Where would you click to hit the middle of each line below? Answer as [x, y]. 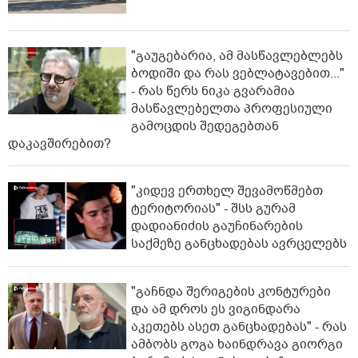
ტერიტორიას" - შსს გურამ [213, 209]
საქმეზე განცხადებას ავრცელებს [239, 244]
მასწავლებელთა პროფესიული [232, 109]
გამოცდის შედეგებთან [205, 127]
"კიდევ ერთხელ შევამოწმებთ [227, 191]
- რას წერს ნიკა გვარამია [213, 91]
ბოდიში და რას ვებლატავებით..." [238, 74]
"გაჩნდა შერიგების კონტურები [231, 291]
